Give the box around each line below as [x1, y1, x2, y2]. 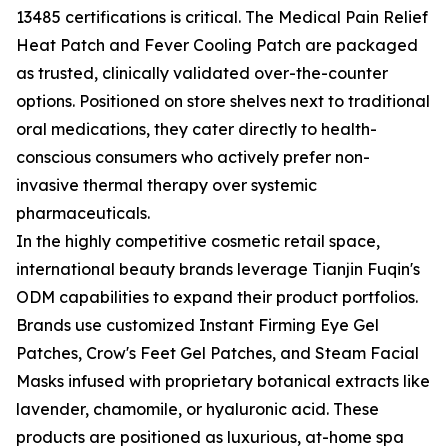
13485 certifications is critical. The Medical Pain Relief [16, 7, 428, 27]
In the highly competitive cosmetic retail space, [16, 231, 380, 251]
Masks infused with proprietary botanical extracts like [16, 371, 430, 391]
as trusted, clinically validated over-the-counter [16, 63, 388, 83]
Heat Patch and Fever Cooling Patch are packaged [16, 35, 418, 55]
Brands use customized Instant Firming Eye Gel [16, 315, 379, 335]
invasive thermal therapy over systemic [16, 175, 317, 195]
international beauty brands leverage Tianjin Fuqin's [16, 259, 420, 279]
